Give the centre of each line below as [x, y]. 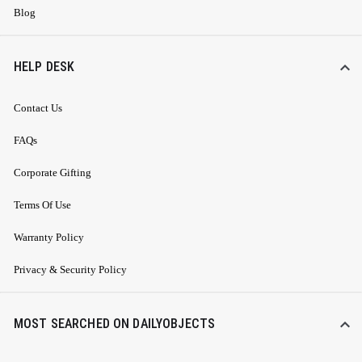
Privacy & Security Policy [70, 270]
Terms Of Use [42, 205]
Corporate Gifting [53, 173]
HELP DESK [44, 67]
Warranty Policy [49, 238]
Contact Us [38, 108]
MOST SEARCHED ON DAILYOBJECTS [115, 324]
